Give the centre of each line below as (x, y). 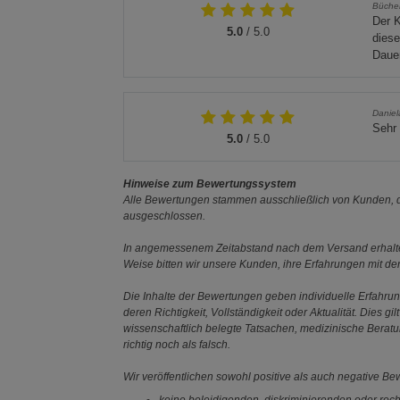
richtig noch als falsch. (177, 344)
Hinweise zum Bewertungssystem (210, 183)
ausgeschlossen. (165, 216)
